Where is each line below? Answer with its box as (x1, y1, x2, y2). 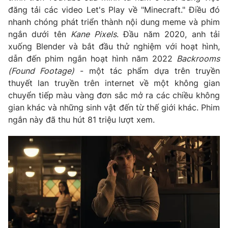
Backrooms (177, 53, 220, 64)
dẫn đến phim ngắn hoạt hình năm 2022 (8, 53, 177, 64)
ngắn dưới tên (8, 28, 71, 39)
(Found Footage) (8, 65, 74, 76)
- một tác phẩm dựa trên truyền (74, 65, 220, 76)
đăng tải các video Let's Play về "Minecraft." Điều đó (8, 4, 220, 15)
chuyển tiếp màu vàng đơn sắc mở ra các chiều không (8, 90, 220, 100)
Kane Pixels (71, 28, 117, 39)
